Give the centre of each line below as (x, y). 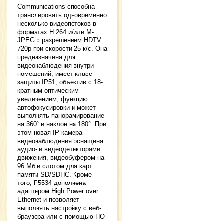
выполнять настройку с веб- (59, 208)
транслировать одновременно (62, 15)
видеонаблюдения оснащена (60, 141)
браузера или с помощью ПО (61, 216)
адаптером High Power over (58, 191)
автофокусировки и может (56, 107)
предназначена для (46, 57)
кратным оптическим (48, 90)
